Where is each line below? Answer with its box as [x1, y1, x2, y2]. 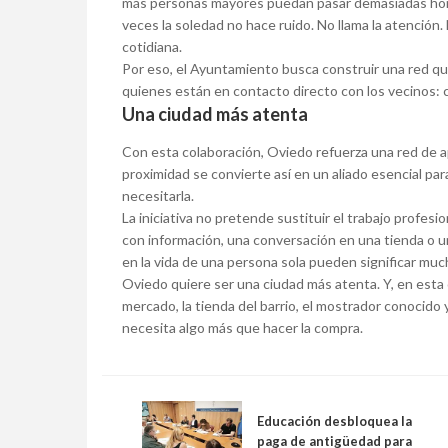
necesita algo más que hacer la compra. [122, 319, 363, 337]
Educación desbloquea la [257, 413, 412, 430]
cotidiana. [122, 38, 182, 56]
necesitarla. [122, 187, 194, 205]
